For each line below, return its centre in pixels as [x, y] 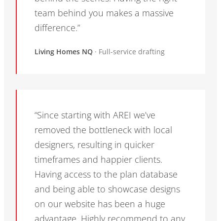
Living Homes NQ [64, 52]
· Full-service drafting [129, 52]
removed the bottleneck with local [103, 130]
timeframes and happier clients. [98, 160]
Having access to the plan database [106, 174]
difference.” [57, 28]
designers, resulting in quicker [94, 145]
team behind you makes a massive [104, 13]
